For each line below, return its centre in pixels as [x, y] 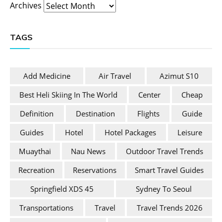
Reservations [94, 170]
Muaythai [35, 151]
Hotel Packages [131, 133]
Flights [148, 114]
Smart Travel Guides [169, 170]
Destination [96, 114]
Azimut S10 [179, 76]
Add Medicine [47, 76]
